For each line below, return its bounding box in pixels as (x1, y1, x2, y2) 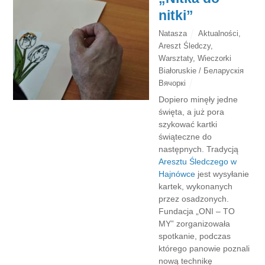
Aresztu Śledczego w (159, 156, 237, 166)
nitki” (159, 7, 194, 23)
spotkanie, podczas (159, 231, 231, 241)
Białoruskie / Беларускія (159, 66, 244, 75)
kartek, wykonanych (159, 181, 233, 191)
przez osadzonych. (159, 193, 230, 203)
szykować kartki (159, 119, 218, 129)
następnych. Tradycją (159, 144, 239, 154)
